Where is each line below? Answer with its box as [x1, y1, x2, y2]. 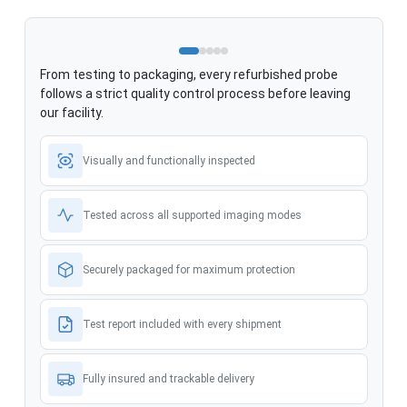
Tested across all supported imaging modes [82, 208, 302, 222]
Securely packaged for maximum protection [82, 263, 295, 276]
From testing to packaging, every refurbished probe [39, 66, 338, 82]
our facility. [39, 104, 104, 120]
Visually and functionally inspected [82, 154, 255, 167]
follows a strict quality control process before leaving [39, 85, 351, 101]
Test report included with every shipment [82, 317, 282, 331]
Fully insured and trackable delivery [82, 372, 254, 385]
